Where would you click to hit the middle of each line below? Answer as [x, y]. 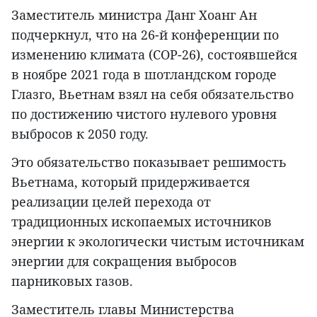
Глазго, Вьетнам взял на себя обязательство [152, 94]
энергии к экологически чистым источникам [158, 241]
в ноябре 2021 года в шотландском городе [144, 74]
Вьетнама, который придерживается [131, 181]
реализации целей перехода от [111, 201]
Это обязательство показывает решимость [149, 162]
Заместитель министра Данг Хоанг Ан [134, 15]
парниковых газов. [72, 281]
